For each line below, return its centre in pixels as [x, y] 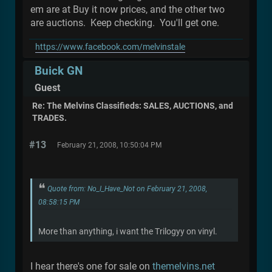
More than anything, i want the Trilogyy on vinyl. [128, 232]
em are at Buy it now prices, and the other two [127, 9]
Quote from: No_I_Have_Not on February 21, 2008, [127, 189]
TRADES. [49, 118]
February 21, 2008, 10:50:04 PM [109, 145]
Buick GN [59, 71]
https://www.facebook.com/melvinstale [110, 47]
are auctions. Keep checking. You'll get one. [125, 22]
